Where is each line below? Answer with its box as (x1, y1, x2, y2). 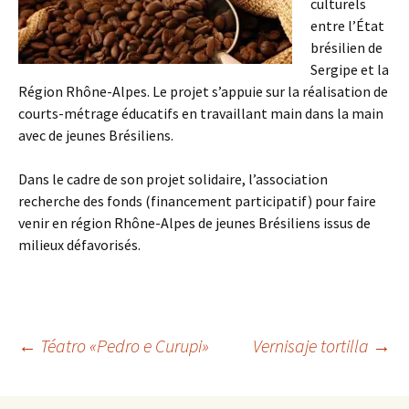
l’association (248, 170, 328, 188)
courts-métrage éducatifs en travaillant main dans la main (18, 104, 383, 122)
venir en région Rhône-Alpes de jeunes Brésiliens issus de (18, 214, 371, 232)
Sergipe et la (310, 60, 389, 79)
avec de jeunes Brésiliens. (18, 126, 173, 144)
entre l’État (310, 16, 384, 35)
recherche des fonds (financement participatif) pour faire (18, 192, 376, 210)
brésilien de (310, 38, 383, 57)
